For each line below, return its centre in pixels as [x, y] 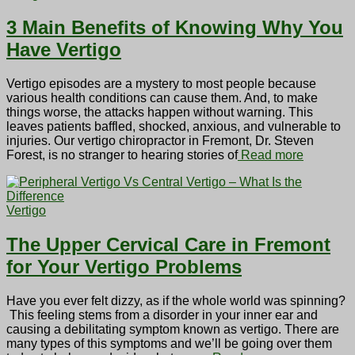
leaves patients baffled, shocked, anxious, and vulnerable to [174, 127]
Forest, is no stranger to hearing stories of [122, 155]
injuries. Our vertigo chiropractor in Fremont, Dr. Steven [160, 141]
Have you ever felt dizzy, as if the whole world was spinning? [176, 301]
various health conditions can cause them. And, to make [162, 98]
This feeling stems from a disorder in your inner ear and [162, 315]
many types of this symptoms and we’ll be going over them [169, 344]
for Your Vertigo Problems [124, 267]
